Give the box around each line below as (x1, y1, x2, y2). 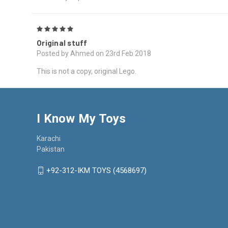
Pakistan (37, 145, 65, 153)
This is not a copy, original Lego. (37, 67, 136, 75)
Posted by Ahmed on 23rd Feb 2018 (37, 49, 151, 58)
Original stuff (37, 38, 88, 47)
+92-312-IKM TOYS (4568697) (46, 166, 147, 176)
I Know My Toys (37, 111, 126, 126)
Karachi (37, 134, 61, 142)
